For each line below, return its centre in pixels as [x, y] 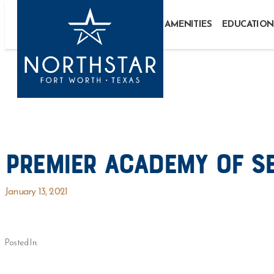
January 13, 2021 [36, 192]
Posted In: [21, 243]
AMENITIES [188, 25]
